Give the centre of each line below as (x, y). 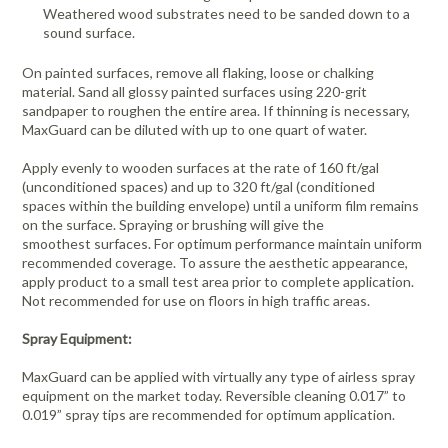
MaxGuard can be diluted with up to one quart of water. (195, 130)
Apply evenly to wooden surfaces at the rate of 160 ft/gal (201, 168)
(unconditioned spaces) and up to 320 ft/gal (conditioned (199, 187)
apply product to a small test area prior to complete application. (218, 282)
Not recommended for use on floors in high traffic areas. (196, 301)
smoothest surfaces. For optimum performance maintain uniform (222, 244)
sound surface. (89, 33)
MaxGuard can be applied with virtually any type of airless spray (219, 377)
